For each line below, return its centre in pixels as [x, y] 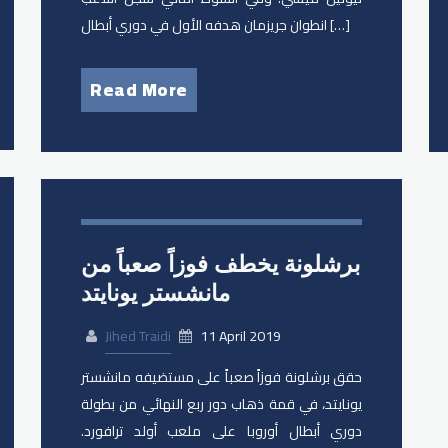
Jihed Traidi [138, 335]
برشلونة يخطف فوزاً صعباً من [221, 264]
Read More [139, 90]
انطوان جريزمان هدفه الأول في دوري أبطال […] [339, 25]
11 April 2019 [239, 335]
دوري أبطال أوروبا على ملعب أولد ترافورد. [222, 430]
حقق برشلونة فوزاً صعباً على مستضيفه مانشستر [222, 376]
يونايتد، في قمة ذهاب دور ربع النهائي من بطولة [222, 403]
